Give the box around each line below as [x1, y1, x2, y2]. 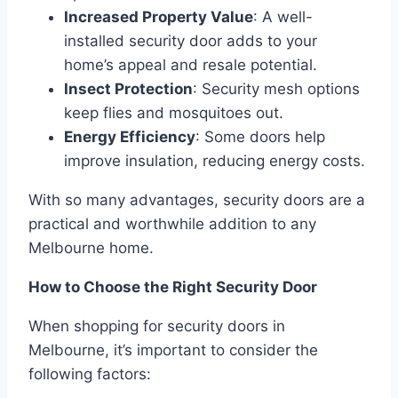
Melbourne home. [28, 239, 154, 258]
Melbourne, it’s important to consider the [28, 341, 318, 360]
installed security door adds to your [64, 32, 317, 51]
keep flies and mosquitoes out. [64, 104, 283, 123]
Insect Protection [64, 80, 193, 99]
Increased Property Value [64, 8, 253, 27]
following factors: [28, 365, 151, 384]
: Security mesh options [193, 80, 360, 99]
